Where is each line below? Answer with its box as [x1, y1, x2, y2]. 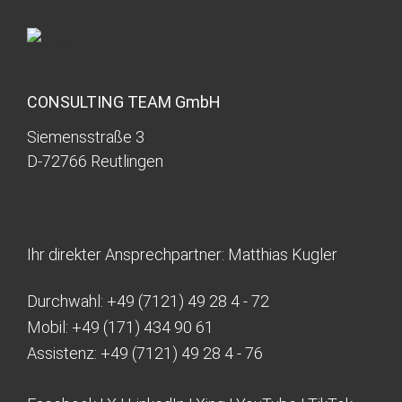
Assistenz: [27, 344, 100, 363]
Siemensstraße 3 [27, 127, 144, 147]
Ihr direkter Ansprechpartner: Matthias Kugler [27, 245, 337, 265]
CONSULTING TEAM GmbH [27, 92, 221, 112]
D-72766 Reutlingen [27, 152, 163, 171]
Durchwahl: [27, 292, 107, 311]
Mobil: [27, 318, 72, 337]
